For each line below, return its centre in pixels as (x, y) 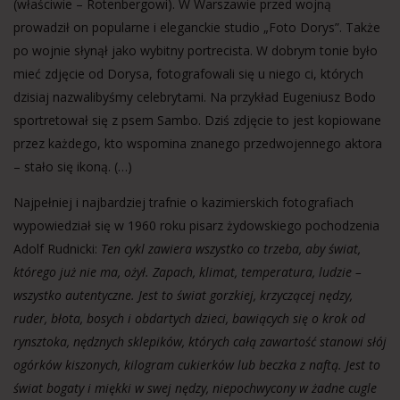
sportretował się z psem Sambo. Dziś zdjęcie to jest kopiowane (197, 120)
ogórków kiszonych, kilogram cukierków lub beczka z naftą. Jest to (197, 365)
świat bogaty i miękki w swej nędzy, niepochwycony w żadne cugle (195, 388)
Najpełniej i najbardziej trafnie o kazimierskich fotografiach (183, 202)
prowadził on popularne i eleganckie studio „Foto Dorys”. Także (197, 27)
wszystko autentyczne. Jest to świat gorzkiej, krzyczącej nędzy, (183, 295)
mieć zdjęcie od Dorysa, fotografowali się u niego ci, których (188, 74)
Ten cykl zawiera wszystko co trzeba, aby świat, (231, 249)
